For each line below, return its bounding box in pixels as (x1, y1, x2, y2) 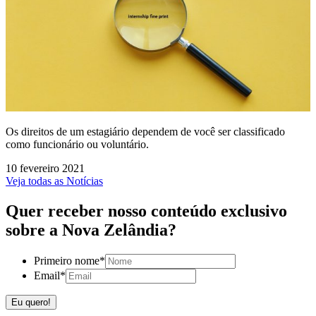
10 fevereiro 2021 (6, 162, 85, 175)
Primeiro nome (34, 254, 99, 267)
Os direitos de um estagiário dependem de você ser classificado (6, 126, 285, 138)
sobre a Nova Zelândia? (6, 221, 176, 240)
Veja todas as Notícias (6, 175, 103, 188)
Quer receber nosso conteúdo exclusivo (6, 202, 287, 221)
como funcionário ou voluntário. (6, 138, 152, 151)
